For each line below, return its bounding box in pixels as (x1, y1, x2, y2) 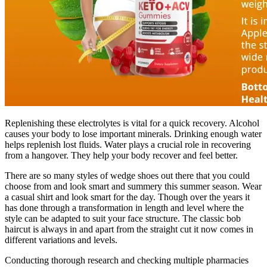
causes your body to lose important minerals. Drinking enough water (5, 128, 262, 139)
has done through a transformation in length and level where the (5, 202, 244, 213)
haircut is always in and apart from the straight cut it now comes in (5, 223, 253, 234)
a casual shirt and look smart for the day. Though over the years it (5, 191, 250, 202)
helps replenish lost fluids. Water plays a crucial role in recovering (5, 139, 251, 150)
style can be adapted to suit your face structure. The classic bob (5, 213, 243, 223)
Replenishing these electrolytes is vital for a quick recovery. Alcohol (5, 117, 259, 128)
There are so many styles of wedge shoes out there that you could (5, 170, 250, 181)
